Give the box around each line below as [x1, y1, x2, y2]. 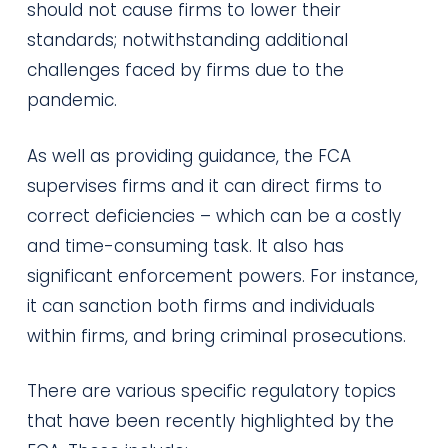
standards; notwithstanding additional [26, 28, 348, 52]
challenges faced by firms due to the [26, 58, 344, 82]
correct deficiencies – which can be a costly [26, 203, 401, 228]
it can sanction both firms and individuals [26, 293, 375, 318]
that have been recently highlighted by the [26, 409, 394, 433]
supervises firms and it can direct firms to [26, 173, 382, 198]
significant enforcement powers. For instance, [26, 263, 418, 288]
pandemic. [26, 88, 117, 112]
